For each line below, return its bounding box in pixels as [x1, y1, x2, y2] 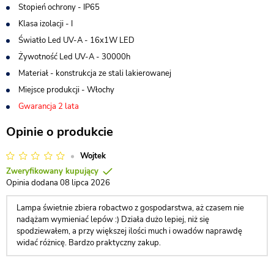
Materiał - [18, 68, 56, 79]
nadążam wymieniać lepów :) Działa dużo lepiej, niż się [17, 214, 209, 225]
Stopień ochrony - [18, 2, 83, 13]
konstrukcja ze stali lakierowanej [56, 68, 171, 79]
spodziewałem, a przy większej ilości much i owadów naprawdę [17, 226, 242, 237]
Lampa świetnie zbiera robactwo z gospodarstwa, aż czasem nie [17, 202, 244, 213]
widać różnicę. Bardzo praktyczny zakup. [17, 237, 161, 248]
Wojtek [80, 150, 106, 161]
